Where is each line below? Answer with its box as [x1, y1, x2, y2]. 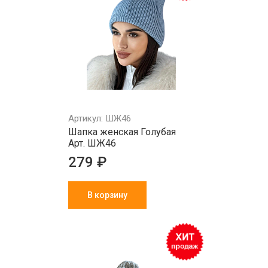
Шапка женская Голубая [68, 126, 176, 138]
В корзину [87, 190, 127, 200]
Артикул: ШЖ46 [68, 113, 131, 124]
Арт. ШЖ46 [68, 138, 116, 149]
